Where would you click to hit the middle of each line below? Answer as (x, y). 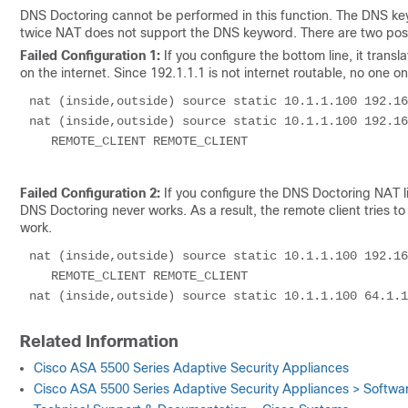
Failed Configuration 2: (92, 193)
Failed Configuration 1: (90, 56)
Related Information (99, 342)
